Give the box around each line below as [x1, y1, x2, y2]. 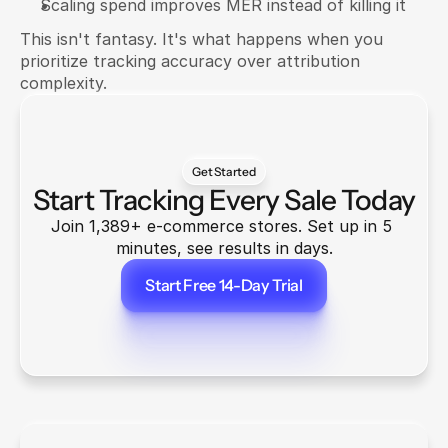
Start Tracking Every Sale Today [33, 183, 415, 217]
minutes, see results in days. [115, 238, 333, 258]
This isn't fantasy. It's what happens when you [20, 29, 383, 49]
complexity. [20, 73, 107, 93]
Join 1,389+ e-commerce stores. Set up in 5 [51, 216, 392, 236]
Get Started [192, 163, 256, 179]
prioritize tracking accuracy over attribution [20, 51, 360, 71]
